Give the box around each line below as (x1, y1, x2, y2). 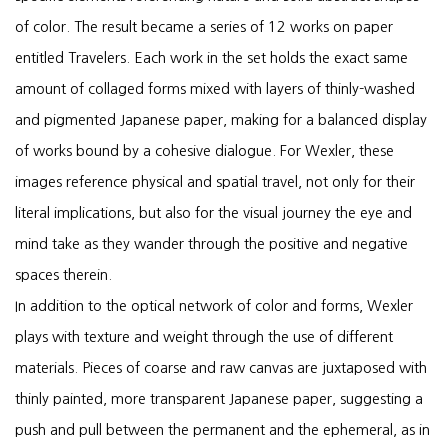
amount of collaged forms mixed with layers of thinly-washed (15, 82, 415, 96)
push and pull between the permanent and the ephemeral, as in (15, 423, 430, 437)
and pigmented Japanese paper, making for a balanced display (15, 113, 427, 127)
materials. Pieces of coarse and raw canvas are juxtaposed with (15, 361, 427, 375)
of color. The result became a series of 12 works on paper (15, 20, 393, 34)
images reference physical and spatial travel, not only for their (15, 175, 415, 189)
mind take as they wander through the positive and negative (15, 237, 408, 251)
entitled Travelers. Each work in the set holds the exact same (15, 51, 408, 65)
